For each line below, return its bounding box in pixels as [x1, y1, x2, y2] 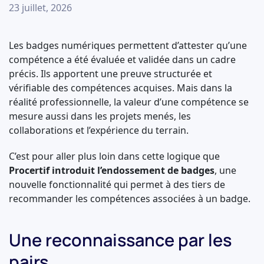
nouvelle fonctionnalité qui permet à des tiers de [9, 178, 225, 191]
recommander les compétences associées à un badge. [9, 192, 250, 205]
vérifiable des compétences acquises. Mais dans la [9, 81, 232, 94]
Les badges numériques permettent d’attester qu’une [9, 39, 247, 52]
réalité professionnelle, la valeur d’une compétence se [9, 95, 249, 108]
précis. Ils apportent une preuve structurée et [9, 67, 212, 80]
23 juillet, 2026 [9, 1, 72, 14]
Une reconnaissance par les [9, 228, 232, 252]
